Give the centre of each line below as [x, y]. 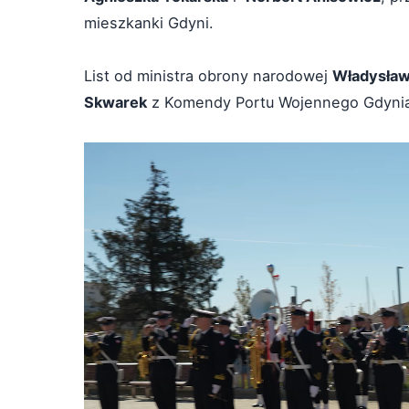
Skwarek [115, 102]
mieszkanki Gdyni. [149, 23]
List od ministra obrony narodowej [208, 76]
